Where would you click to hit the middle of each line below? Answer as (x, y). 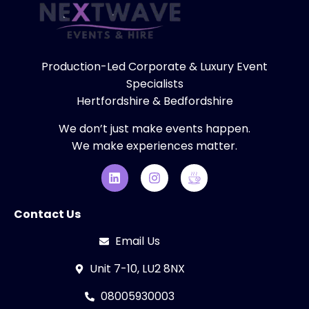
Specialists (154, 84)
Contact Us (47, 214)
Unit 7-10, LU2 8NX (138, 269)
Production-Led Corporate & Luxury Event (154, 67)
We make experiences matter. (154, 146)
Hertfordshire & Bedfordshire (154, 101)
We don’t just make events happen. (154, 128)
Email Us (137, 241)
